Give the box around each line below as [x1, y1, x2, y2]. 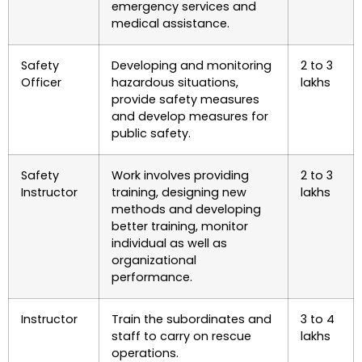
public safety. [112, 124, 191, 141]
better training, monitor [112, 217, 248, 234]
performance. [112, 268, 192, 285]
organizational [112, 251, 196, 268]
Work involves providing [112, 166, 249, 183]
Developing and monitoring [112, 57, 271, 74]
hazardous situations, [112, 74, 238, 90]
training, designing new [112, 183, 246, 200]
